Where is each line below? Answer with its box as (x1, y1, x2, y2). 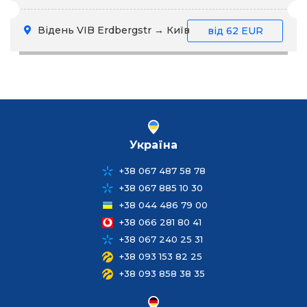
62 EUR (225, 24, 263, 36)
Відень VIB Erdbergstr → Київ (35, 24, 190, 36)
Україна (130, 138, 177, 151)
